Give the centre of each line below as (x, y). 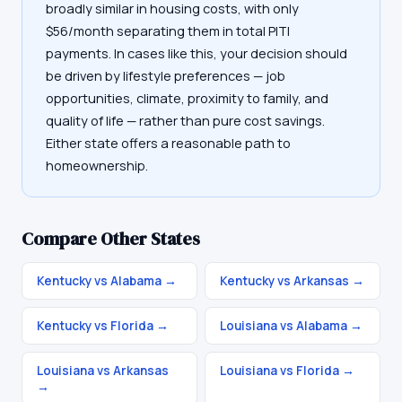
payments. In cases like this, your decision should (197, 53)
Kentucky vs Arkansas (284, 281)
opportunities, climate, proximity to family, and (187, 98)
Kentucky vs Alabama (99, 281)
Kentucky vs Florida (95, 326)
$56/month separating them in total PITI (168, 31)
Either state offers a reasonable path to (168, 143)
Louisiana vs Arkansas (103, 371)
